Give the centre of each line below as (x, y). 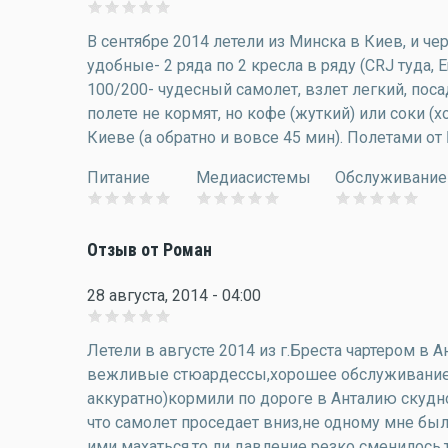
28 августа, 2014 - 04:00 (174, 295)
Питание (118, 177)
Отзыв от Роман (149, 250)
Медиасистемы (253, 177)
